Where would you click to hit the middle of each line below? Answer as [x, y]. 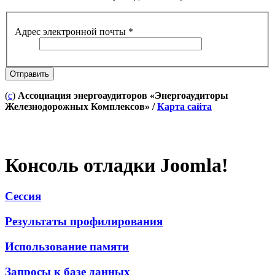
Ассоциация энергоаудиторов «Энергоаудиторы [122, 95]
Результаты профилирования [84, 222]
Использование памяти [67, 246]
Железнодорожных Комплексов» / [81, 106]
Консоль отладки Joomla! [117, 165]
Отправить [29, 74]
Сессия [23, 196]
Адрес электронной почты [70, 31]
